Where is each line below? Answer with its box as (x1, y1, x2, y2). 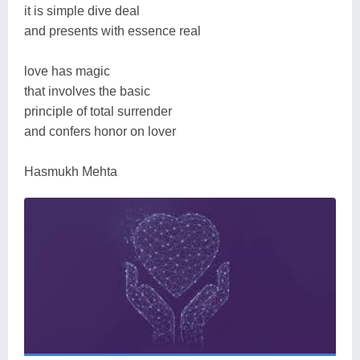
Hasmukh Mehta (24, 164, 117, 178)
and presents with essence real (24, 23, 201, 38)
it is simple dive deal (24, 3, 140, 18)
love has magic (24, 63, 110, 78)
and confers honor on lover (24, 124, 176, 138)
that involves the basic (24, 84, 150, 98)
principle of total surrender (24, 104, 172, 118)
